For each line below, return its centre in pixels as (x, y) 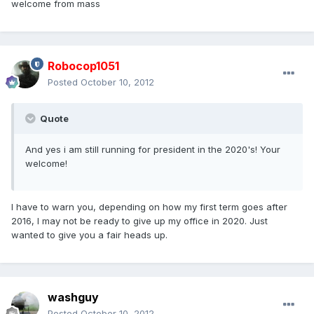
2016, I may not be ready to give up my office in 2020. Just (139, 221)
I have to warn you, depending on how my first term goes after (149, 207)
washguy (73, 298)
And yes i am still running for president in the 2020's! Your (153, 150)
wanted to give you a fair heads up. (89, 235)
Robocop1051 (83, 66)
